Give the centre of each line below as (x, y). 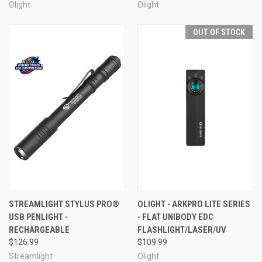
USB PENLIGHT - (38, 217)
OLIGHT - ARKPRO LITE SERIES (194, 204)
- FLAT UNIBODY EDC (175, 217)
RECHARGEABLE (39, 230)
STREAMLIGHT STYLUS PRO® (64, 204)
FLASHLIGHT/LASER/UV (182, 230)
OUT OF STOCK (219, 32)
